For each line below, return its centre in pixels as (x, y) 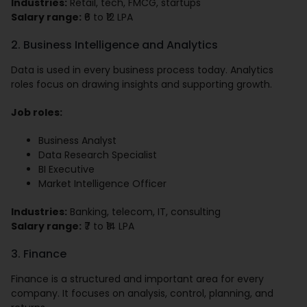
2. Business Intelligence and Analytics (115, 45)
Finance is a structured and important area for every (138, 279)
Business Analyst (78, 141)
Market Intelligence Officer (103, 184)
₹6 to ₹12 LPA (108, 17)
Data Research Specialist (98, 155)
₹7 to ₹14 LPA (108, 226)
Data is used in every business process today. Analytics (143, 70)
